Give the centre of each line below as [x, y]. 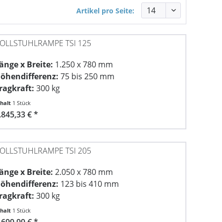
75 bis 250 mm [87, 77]
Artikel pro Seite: [105, 11]
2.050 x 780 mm [83, 172]
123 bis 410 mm [89, 184]
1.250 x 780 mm [83, 65]
